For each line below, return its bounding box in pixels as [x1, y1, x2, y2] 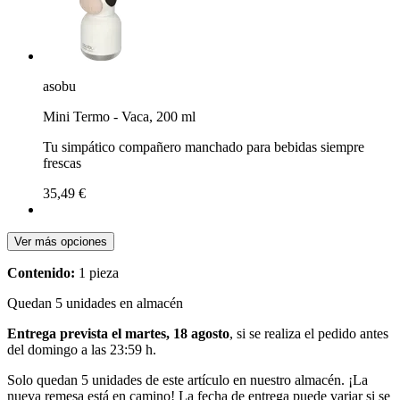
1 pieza [75, 264, 119, 280]
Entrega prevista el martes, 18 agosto [7, 325, 229, 341]
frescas [43, 154, 81, 171]
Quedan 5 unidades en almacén [7, 295, 183, 311]
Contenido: [7, 264, 75, 280]
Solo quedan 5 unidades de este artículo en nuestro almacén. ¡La [7, 371, 368, 387]
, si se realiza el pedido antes [229, 325, 388, 341]
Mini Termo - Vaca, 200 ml [43, 108, 196, 124]
